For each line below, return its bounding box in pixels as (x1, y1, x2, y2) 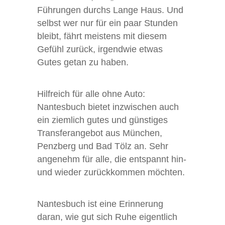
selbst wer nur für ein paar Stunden (37, 18, 178, 28)
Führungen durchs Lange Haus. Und (37, 5, 183, 15)
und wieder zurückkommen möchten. (37, 167, 185, 177)
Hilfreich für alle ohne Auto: (37, 88, 145, 99)
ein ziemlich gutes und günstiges (37, 115, 168, 125)
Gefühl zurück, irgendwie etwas (37, 44, 163, 54)
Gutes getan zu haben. (37, 57, 129, 67)
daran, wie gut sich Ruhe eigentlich (37, 211, 177, 222)
